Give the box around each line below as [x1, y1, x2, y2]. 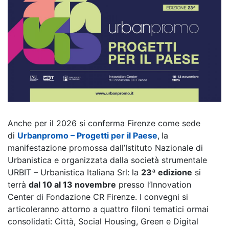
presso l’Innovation [116, 179, 191, 190]
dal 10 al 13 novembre [29, 179, 116, 190]
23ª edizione [141, 167, 192, 178]
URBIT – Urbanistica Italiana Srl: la [8, 167, 141, 178]
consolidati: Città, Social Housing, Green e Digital [8, 216, 198, 227]
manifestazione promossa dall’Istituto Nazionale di [8, 143, 203, 153]
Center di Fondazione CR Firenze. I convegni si [8, 192, 188, 202]
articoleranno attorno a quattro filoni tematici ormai [8, 204, 209, 215]
